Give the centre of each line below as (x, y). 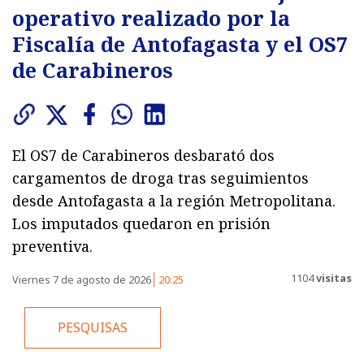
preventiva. (52, 247)
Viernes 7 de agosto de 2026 (83, 280)
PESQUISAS (93, 328)
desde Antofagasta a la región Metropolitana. (174, 201)
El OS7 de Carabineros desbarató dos (143, 156)
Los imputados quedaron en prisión (141, 224)
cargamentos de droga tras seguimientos (160, 178)
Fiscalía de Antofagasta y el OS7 (180, 44)
